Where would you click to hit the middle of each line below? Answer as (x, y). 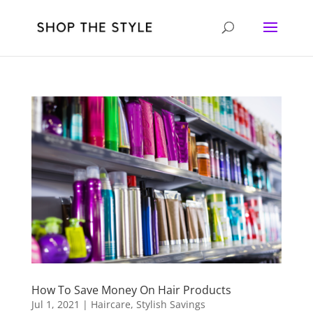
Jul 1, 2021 (55, 304)
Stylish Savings (170, 304)
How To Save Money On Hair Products (131, 290)
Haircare (110, 304)
